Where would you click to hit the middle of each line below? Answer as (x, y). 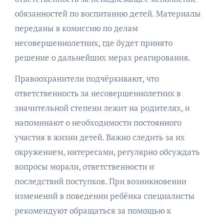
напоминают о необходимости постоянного (98, 123)
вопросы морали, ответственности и (84, 167)
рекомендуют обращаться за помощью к (93, 211)
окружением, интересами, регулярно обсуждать (107, 152)
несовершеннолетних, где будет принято (93, 43)
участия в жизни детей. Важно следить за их (99, 137)
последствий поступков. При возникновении (100, 181)
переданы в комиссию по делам (76, 28)
